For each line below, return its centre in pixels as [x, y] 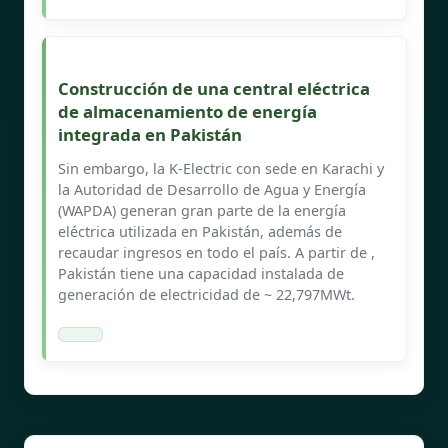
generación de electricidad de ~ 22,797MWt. [206, 294]
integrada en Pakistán [150, 134]
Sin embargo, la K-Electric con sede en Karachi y [221, 168]
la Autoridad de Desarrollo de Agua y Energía [212, 189]
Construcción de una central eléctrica [214, 88]
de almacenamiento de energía [187, 111]
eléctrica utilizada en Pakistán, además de [200, 231]
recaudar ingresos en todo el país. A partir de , [216, 252]
